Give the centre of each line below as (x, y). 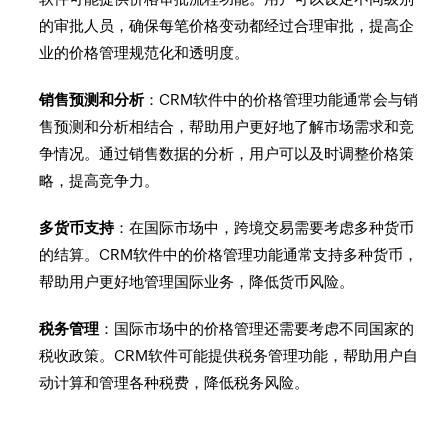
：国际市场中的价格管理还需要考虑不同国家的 (257, 328)
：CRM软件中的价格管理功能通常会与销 (281, 99)
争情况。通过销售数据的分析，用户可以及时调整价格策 (227, 153)
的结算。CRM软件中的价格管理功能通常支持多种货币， (229, 254)
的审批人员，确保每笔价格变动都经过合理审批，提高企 (227, 25)
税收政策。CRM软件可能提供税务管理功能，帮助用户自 (229, 355)
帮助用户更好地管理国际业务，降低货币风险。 (197, 281)
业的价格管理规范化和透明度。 (144, 52)
